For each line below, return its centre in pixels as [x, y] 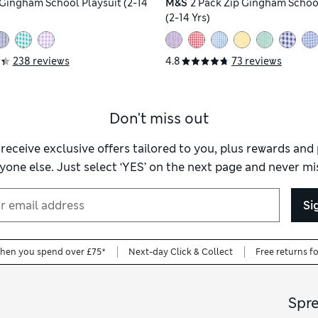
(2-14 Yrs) [188, 18]
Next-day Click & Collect [181, 252]
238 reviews [41, 61]
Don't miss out [159, 119]
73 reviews [257, 61]
